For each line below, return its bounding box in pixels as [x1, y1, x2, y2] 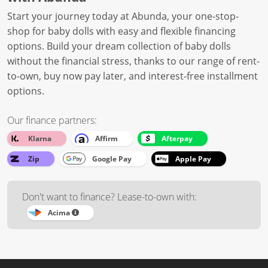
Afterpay [162, 133, 193, 144]
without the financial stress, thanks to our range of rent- [7, 54, 260, 68]
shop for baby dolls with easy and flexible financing [7, 24, 236, 38]
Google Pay [92, 153, 132, 164]
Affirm [95, 133, 118, 144]
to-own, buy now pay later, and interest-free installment [7, 69, 258, 83]
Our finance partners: [7, 113, 97, 127]
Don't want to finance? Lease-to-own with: [22, 190, 197, 203]
